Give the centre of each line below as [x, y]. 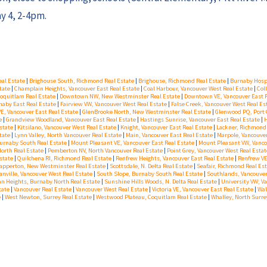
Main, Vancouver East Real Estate [170, 135]
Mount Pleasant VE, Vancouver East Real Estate [133, 143]
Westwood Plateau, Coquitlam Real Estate [152, 197]
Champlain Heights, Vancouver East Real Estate [77, 89]
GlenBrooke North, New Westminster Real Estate [147, 112]
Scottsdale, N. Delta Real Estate [152, 166]
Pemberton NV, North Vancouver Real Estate [106, 151]
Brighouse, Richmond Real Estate [183, 81]
